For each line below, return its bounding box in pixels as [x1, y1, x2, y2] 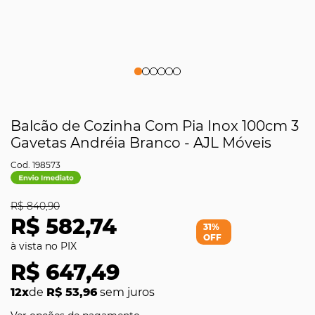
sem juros [97, 285, 155, 299]
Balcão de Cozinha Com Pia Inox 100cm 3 [11, 117, 299, 134]
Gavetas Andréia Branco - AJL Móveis [11, 134, 271, 151]
